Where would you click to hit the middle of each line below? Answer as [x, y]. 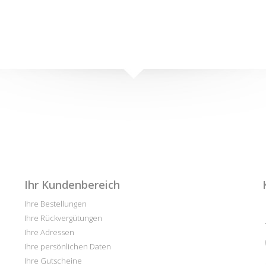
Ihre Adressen [49, 232]
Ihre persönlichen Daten [67, 246]
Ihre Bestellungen [55, 203]
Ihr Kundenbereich [72, 184]
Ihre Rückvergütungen [63, 218]
